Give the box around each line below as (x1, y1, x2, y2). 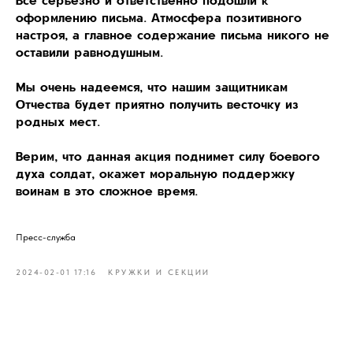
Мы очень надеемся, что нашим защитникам (16, 79, 288, 95)
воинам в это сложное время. (16, 183, 198, 199)
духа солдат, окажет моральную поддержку (16, 165, 295, 181)
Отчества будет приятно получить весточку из (16, 96, 299, 112)
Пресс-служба (16, 232, 76, 243)
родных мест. (16, 113, 100, 129)
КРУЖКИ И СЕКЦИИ (108, 267, 210, 277)
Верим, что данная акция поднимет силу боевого (16, 148, 320, 164)
